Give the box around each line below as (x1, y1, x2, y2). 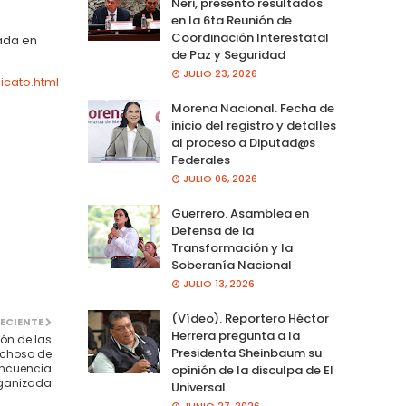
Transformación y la (170, 239, 293, 256)
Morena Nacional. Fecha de (170, 100, 334, 117)
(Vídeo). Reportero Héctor (170, 310, 329, 327)
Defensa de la (170, 222, 254, 239)
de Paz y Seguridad (170, 46, 285, 63)
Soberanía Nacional (170, 256, 292, 274)
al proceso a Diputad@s (170, 134, 315, 151)
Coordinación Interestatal (170, 29, 329, 46)
